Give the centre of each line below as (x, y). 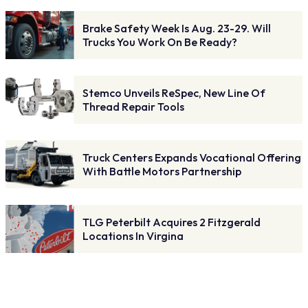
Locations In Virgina (133, 236)
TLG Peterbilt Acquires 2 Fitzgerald (172, 222)
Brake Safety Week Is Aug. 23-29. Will (177, 29)
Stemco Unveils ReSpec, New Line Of (174, 93)
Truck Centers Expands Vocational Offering (192, 158)
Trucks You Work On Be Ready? (160, 42)
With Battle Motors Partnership (162, 172)
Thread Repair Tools (133, 107)
